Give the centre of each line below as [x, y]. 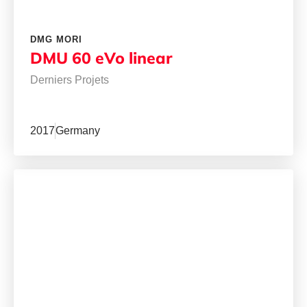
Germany [78, 131]
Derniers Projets [70, 80]
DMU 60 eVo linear [101, 58]
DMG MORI [56, 40]
